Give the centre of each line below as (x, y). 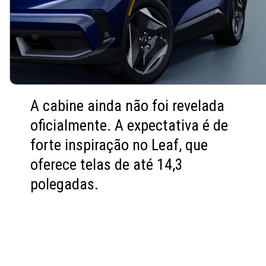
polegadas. (65, 184)
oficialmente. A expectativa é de (129, 125)
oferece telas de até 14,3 (107, 164)
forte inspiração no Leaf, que (119, 145)
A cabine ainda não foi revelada (128, 105)
